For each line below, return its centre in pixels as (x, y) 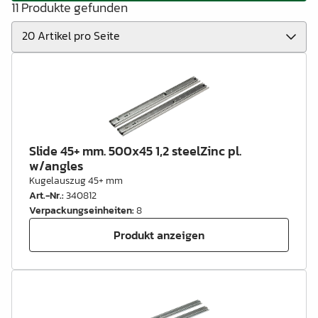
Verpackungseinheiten (81, 210)
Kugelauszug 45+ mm (76, 181)
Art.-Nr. (45, 196)
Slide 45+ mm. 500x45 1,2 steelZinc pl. (135, 151)
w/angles (56, 166)
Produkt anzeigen (159, 235)
